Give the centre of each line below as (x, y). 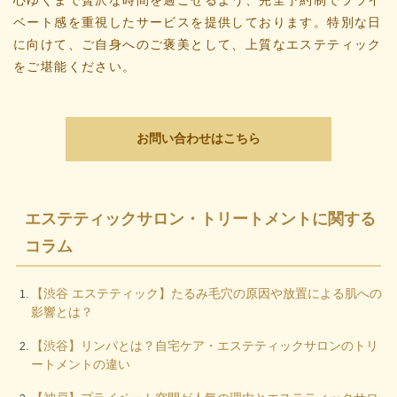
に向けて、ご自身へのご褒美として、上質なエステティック (198, 44)
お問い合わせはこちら (198, 138)
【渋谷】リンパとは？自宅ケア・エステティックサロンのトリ (205, 345)
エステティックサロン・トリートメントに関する (200, 218)
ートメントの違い (81, 363)
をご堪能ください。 (75, 66)
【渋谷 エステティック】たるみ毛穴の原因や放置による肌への (206, 293)
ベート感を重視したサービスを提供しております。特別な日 (198, 22)
